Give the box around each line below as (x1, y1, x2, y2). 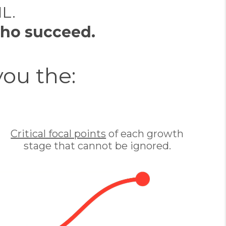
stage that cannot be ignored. (23, 140, 171, 152)
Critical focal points (11, 128, 106, 140)
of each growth (106, 128, 184, 140)
